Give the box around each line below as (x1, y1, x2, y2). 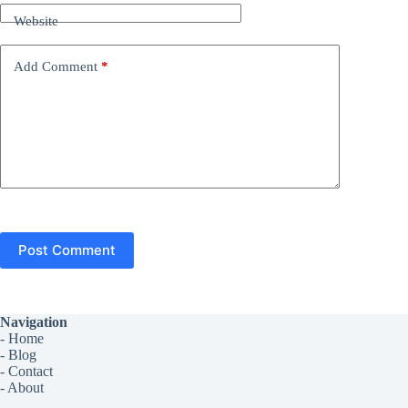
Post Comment (18, 241, 116, 260)
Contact (8, 363, 53, 379)
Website (14, 14, 58, 29)
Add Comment (14, 59, 97, 75)
